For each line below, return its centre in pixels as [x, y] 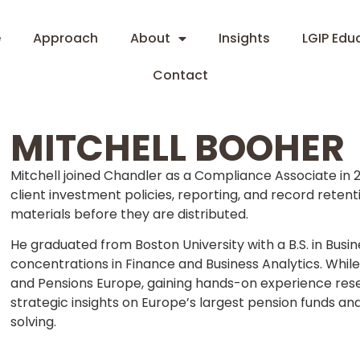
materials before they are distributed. [130, 214]
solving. [34, 322]
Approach [65, 38]
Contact [180, 75]
